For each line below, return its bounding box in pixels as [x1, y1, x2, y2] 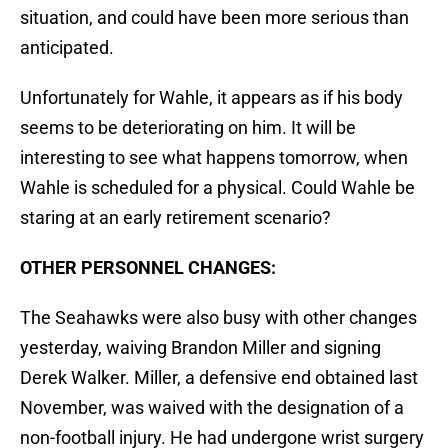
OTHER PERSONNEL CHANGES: [20, 257, 276, 279]
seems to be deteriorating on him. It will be [20, 117, 356, 139]
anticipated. [20, 37, 114, 59]
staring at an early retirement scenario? [20, 207, 331, 229]
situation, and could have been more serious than [20, 7, 409, 29]
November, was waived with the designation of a [20, 397, 404, 419]
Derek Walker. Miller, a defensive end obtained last [20, 367, 418, 389]
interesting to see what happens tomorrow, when [20, 147, 408, 169]
